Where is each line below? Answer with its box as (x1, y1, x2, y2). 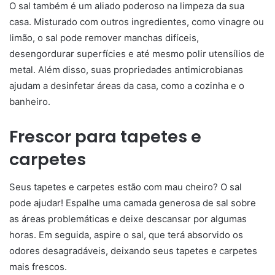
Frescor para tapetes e (9, 125, 201, 148)
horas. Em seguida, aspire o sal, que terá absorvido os (9, 228, 243, 241)
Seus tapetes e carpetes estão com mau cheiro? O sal (9, 180, 242, 193)
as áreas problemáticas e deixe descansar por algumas (9, 212, 247, 225)
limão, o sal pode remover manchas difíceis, (9, 32, 199, 44)
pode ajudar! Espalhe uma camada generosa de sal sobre (9, 196, 256, 209)
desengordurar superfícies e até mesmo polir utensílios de (9, 48, 265, 60)
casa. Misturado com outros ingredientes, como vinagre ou (9, 16, 264, 28)
